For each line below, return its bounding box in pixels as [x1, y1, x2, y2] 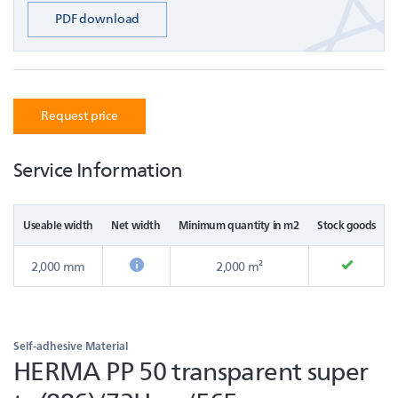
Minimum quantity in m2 [179, 218, 299, 232]
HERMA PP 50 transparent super [13, 353, 369, 386]
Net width [111, 218, 161, 232]
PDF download [55, 10, 140, 27]
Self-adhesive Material [13, 338, 128, 353]
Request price [41, 107, 119, 123]
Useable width [23, 218, 93, 232]
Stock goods [317, 218, 376, 232]
